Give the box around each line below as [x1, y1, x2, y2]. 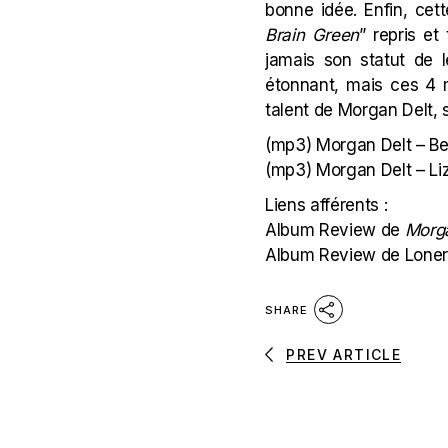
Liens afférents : [265, 195, 388, 215]
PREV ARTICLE [286, 345, 402, 363]
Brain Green [265, 25, 359, 45]
